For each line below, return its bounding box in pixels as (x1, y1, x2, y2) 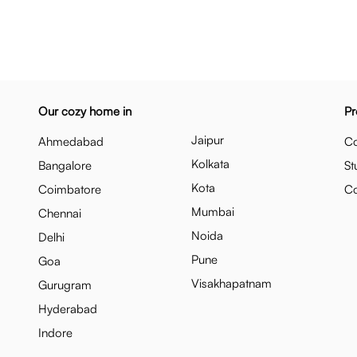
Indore (38, 325, 73, 340)
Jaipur (191, 132, 224, 147)
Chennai (38, 206, 81, 221)
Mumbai (191, 204, 234, 219)
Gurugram (38, 277, 92, 292)
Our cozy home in (38, 104, 131, 119)
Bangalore (38, 158, 92, 173)
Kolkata (191, 156, 229, 171)
